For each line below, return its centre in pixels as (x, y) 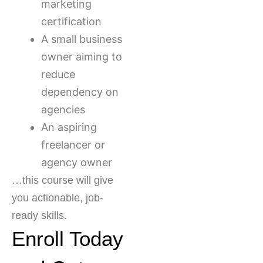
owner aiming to (82, 57)
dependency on (80, 92)
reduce (58, 75)
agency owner (77, 163)
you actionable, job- (58, 198)
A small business (82, 39)
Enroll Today (68, 239)
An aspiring (69, 127)
